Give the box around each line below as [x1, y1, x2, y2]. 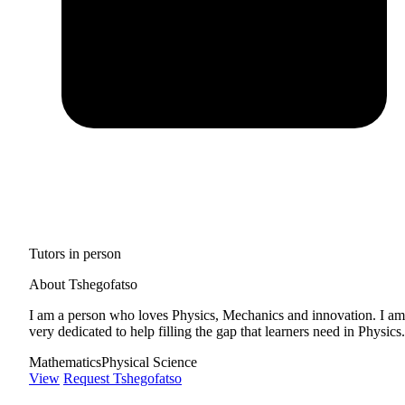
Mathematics [29, 353, 101, 370]
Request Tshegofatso [63, 370, 182, 386]
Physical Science [101, 353, 197, 370]
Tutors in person [29, 245, 121, 261]
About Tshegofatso [29, 276, 137, 292]
